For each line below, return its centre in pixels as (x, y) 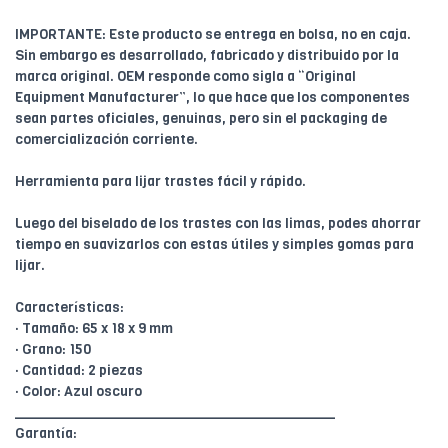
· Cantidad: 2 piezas (79, 371)
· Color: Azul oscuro (78, 392)
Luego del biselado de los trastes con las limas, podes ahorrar (218, 224)
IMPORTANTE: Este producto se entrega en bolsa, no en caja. (213, 35)
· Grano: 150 (53, 350)
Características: (69, 308)
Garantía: (46, 434)
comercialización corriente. (106, 140)
